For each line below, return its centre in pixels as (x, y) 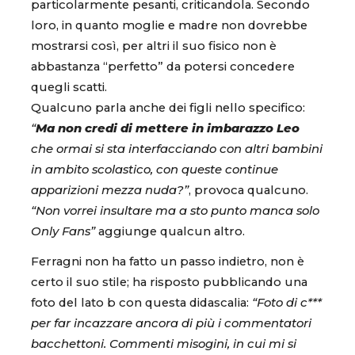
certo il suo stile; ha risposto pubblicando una (169, 282)
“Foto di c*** (285, 302)
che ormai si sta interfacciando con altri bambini (177, 149)
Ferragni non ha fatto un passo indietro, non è (168, 261)
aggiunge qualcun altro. (172, 232)
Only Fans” (63, 232)
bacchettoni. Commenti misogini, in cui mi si (164, 344)
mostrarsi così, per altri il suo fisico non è (154, 46)
